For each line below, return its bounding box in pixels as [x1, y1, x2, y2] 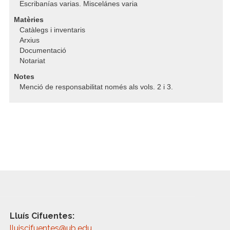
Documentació [20, 47, 66, 54]
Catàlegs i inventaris [20, 26, 85, 34]
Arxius [20, 36, 40, 44]
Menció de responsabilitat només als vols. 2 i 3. [20, 83, 173, 91]
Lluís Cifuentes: [10, 211, 75, 221]
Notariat [20, 57, 45, 65]
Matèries [14, 16, 44, 24]
